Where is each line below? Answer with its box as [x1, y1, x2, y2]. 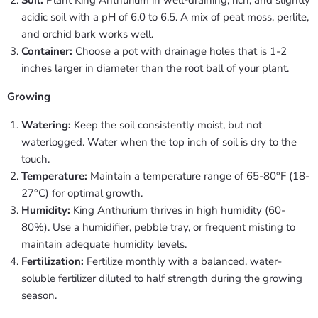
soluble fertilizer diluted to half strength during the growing [21, 270, 302, 285]
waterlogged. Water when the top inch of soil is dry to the [21, 134, 297, 149]
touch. [21, 151, 50, 166]
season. [21, 287, 57, 302]
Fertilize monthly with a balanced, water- [84, 253, 282, 268]
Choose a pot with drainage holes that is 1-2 [72, 43, 287, 58]
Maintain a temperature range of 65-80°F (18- [87, 168, 309, 183]
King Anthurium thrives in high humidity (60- [70, 202, 285, 217]
